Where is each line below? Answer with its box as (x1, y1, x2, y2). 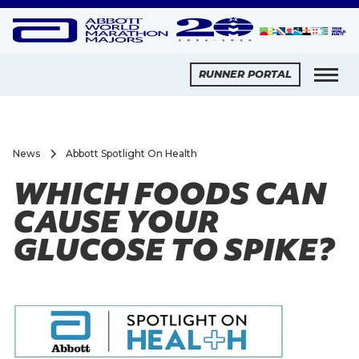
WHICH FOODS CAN (13, 172, 326, 214)
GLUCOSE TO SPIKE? (13, 228, 334, 270)
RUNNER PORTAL (199, 68, 292, 81)
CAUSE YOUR (13, 200, 220, 242)
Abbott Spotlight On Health (66, 147, 197, 159)
